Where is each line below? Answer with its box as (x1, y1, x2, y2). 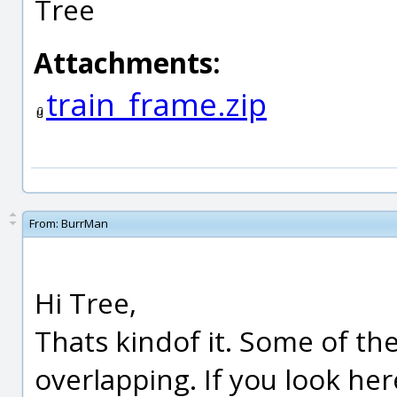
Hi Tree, (35, 284, 136, 322)
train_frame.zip (46, 83, 267, 125)
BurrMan (61, 215, 108, 231)
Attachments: (34, 43, 221, 82)
